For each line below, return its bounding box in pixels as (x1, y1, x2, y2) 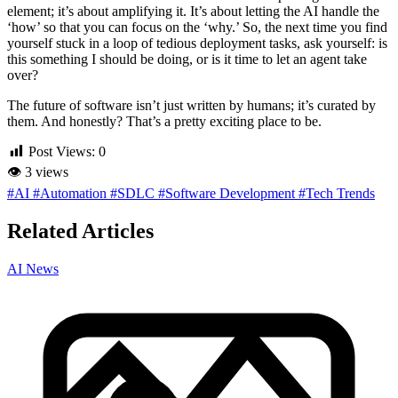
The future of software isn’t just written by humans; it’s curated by (7, 97, 376, 113)
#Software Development (158, 186, 298, 202)
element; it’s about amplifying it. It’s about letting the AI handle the (7, 3, 379, 19)
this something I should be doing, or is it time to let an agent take (7, 51, 367, 67)
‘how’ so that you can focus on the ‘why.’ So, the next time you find (7, 19, 387, 35)
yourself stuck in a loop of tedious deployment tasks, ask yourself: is (7, 35, 387, 51)
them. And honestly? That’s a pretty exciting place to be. (7, 113, 322, 129)
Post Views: (28, 143, 95, 159)
